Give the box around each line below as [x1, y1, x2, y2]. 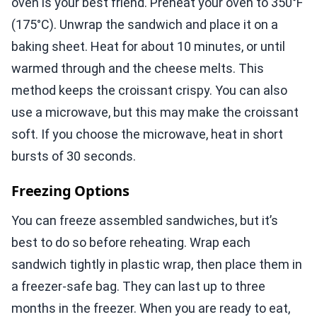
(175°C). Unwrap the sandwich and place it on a [11, 17, 278, 33]
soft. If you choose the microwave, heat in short [11, 127, 283, 142]
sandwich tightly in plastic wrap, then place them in [11, 257, 302, 272]
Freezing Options [11, 181, 129, 201]
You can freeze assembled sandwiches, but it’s [11, 213, 278, 229]
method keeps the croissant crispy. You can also [11, 83, 287, 98]
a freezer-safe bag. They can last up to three [11, 279, 265, 294]
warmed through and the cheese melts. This [11, 61, 264, 76]
